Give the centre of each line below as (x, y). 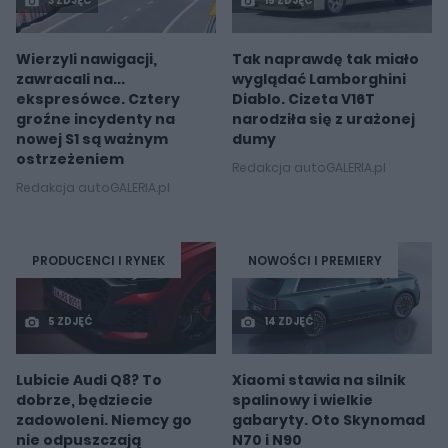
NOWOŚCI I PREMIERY (315, 260)
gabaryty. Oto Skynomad (328, 420)
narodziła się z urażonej (323, 119)
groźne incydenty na (95, 119)
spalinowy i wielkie (302, 400)
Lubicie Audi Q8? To (89, 380)
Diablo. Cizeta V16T (303, 99)
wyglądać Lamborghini (319, 79)
